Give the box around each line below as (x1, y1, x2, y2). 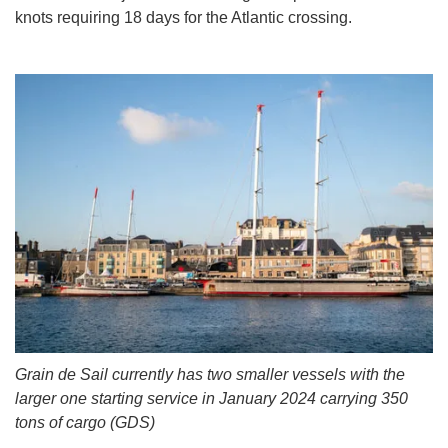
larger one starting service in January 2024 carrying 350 (15, 389, 408, 407)
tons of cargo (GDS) (15, 413, 155, 431)
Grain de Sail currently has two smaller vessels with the (15, 365, 405, 383)
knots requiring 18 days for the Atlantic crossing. (15, 8, 352, 26)
